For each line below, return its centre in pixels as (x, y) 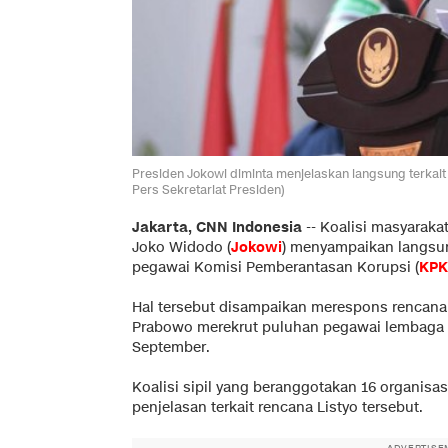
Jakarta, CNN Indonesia (217, 227)
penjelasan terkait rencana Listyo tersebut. (277, 407)
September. (171, 347)
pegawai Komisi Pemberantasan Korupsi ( (275, 267)
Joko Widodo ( (181, 247)
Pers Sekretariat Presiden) (208, 189)
